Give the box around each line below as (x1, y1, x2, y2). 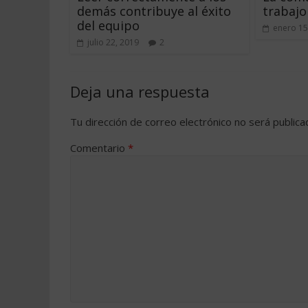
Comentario (70, 140, 128, 155)
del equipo (77, 16, 140, 34)
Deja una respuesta (70, 80, 210, 102)
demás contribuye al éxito (77, 2, 231, 19)
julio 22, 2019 (87, 36, 139, 48)
